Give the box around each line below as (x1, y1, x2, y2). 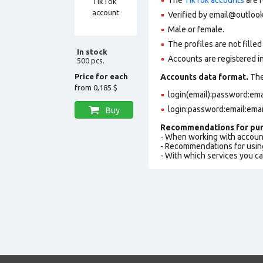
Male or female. (168, 24, 224, 34)
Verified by (168, 9, 209, 19)
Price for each (75, 72, 128, 80)
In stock (77, 47, 107, 56)
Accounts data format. (160, 72, 248, 82)
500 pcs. (77, 56, 104, 65)
